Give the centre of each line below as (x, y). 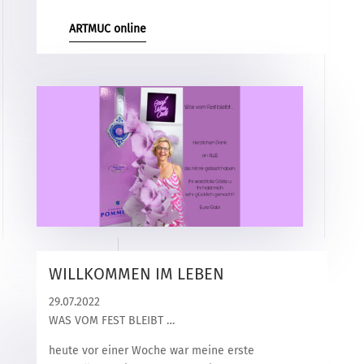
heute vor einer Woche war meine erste (151, 350)
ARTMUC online (107, 29)
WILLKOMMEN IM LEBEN (136, 273)
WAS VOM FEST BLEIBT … (111, 320)
